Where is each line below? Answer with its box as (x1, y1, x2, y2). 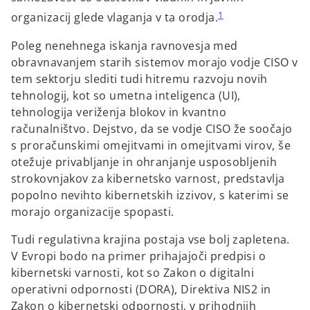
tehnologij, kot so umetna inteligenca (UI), (11, 87, 241, 103)
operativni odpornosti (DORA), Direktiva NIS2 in (11, 281, 271, 297)
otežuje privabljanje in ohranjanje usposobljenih (11, 154, 277, 170)
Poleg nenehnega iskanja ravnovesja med (11, 37, 238, 53)
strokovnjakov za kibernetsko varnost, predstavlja (11, 170, 285, 186)
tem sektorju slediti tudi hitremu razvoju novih (11, 71, 268, 86)
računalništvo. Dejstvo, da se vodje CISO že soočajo (11, 120, 293, 136)
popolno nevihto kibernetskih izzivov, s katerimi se (11, 187, 289, 203)
